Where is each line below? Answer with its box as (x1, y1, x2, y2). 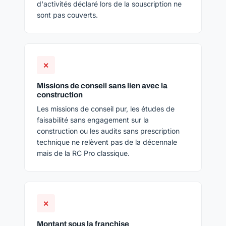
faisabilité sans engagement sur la (37, 116, 149, 124)
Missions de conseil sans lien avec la (37, 82, 167, 90)
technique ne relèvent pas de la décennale (37, 138, 177, 146)
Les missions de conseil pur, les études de (37, 104, 175, 113)
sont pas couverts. (37, 11, 98, 19)
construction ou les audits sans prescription (37, 127, 180, 135)
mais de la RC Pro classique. (37, 149, 130, 157)
